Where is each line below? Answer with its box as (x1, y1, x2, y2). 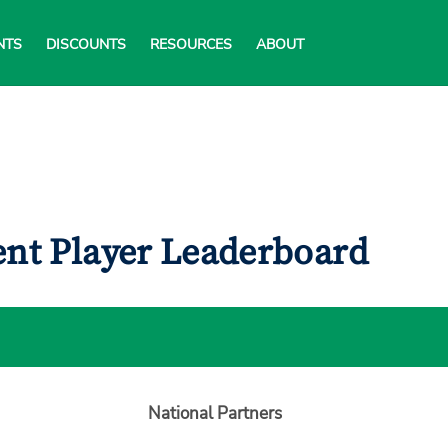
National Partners (147, 402, 282, 426)
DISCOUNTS (46, 34, 126, 54)
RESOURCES (150, 34, 232, 54)
